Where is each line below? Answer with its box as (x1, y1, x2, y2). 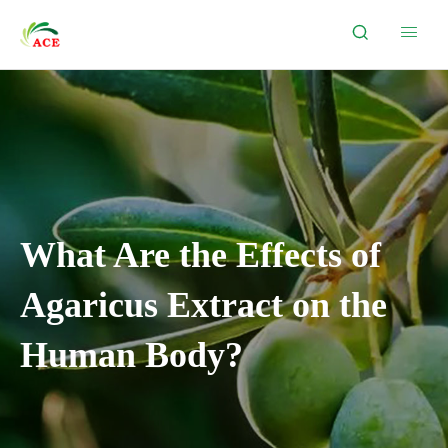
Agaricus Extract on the (20, 285, 387, 325)
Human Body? (20, 335, 243, 375)
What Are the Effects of (20, 235, 381, 275)
